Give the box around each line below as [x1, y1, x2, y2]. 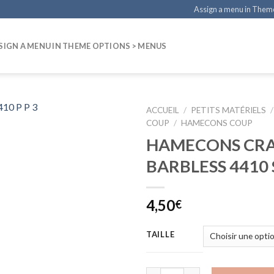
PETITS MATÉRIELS [191, 105, 267, 115]
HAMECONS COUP [181, 118, 253, 128]
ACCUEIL [146, 105, 179, 115]
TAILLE [146, 229, 175, 239]
